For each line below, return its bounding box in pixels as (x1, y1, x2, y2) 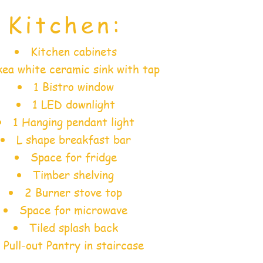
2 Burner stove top (25, 185, 122, 201)
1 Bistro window (33, 79, 114, 95)
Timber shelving (33, 167, 114, 183)
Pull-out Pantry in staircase (3, 238, 144, 254)
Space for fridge (30, 150, 117, 166)
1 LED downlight (32, 97, 115, 113)
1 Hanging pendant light (12, 114, 134, 130)
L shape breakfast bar (16, 132, 131, 148)
